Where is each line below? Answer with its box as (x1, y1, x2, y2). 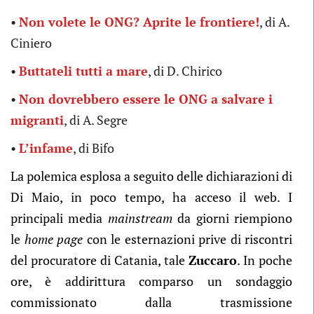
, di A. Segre (64, 111, 128, 128)
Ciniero (11, 34, 52, 51)
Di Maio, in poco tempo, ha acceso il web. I (11, 189, 292, 205)
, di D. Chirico (148, 62, 222, 79)
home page (24, 231, 83, 247)
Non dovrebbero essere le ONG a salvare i (19, 90, 273, 107)
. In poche (237, 252, 292, 268)
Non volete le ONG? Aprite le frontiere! (19, 13, 259, 30)
